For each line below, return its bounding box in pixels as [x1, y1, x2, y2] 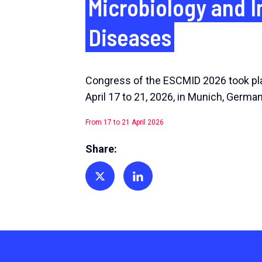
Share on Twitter [94, 182, 146, 192]
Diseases [88, 23, 171, 51]
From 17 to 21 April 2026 [85, 118, 164, 127]
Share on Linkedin [132, 182, 189, 192]
